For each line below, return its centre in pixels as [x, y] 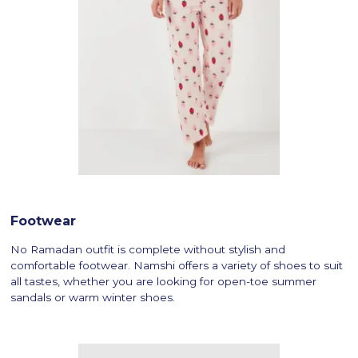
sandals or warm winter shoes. [93, 297]
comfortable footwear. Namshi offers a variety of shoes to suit [177, 265]
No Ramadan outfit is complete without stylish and [148, 249]
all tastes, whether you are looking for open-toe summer [164, 281]
